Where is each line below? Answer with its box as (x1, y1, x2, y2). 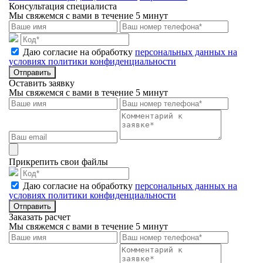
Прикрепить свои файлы (9, 157, 108, 167)
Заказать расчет (9, 212, 70, 222)
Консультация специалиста (9, 1, 117, 11)
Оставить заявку (9, 78, 75, 88)
